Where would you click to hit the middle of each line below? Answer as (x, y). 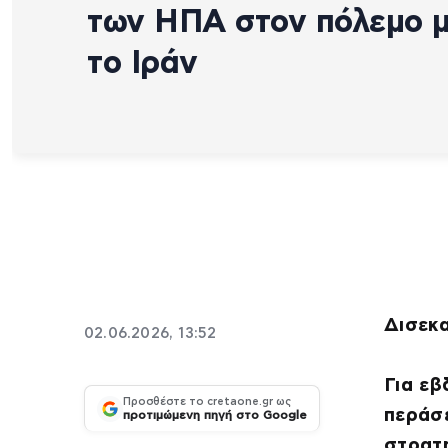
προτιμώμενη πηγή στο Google (215, 415)
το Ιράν (142, 62)
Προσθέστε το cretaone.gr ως (207, 402)
